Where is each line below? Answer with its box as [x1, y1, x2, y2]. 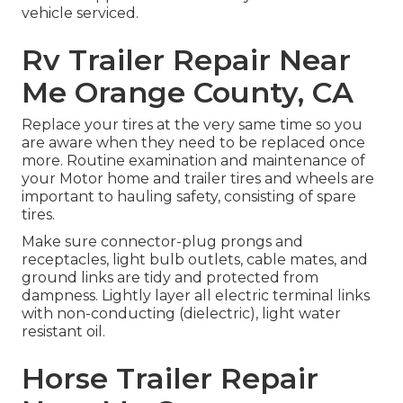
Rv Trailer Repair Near [22, 42, 351, 78]
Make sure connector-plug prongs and [22, 233, 303, 251]
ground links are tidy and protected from [22, 269, 318, 287]
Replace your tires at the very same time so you [22, 116, 363, 134]
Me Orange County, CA [22, 75, 354, 111]
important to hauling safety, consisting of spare [22, 188, 356, 206]
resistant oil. [22, 323, 105, 341]
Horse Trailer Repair [22, 361, 318, 397]
